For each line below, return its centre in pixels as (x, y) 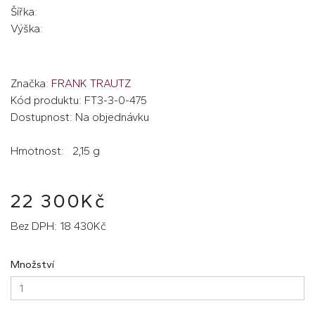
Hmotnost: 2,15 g (55, 150)
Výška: (27, 28)
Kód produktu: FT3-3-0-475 (79, 100)
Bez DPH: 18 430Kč (58, 226)
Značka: (31, 83)
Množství (32, 264)
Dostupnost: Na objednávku (80, 117)
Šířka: (24, 11)
